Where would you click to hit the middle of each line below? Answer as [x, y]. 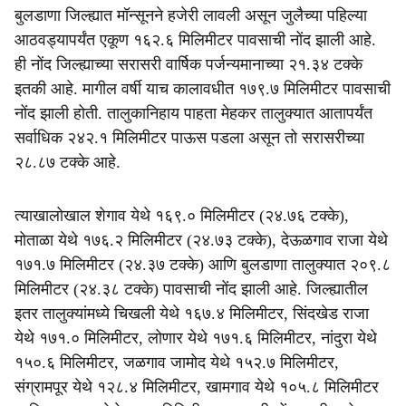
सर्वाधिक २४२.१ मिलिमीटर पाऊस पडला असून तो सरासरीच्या [189, 138]
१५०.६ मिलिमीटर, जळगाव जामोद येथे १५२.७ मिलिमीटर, [177, 362]
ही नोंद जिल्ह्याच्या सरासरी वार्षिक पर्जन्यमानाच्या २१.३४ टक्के [188, 64]
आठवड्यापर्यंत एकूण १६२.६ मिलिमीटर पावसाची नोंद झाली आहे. [195, 40]
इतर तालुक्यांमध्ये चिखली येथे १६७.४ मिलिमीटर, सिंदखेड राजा [192, 314]
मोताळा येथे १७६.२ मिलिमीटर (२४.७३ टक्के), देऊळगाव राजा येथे [201, 240]
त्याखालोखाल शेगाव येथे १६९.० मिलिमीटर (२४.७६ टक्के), [182, 216]
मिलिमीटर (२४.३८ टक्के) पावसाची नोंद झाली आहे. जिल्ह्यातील [191, 289]
